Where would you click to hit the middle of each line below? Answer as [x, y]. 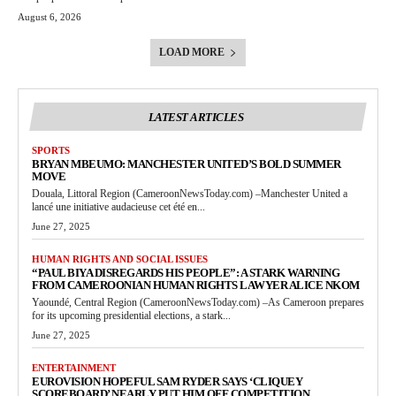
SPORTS [51, 150]
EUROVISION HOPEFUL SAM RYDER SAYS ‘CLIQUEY [167, 381]
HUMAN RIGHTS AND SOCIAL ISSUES [120, 259]
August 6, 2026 [49, 17]
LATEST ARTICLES [196, 117]
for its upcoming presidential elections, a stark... [131, 316]
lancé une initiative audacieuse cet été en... [118, 207]
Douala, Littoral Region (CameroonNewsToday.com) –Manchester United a [190, 194]
